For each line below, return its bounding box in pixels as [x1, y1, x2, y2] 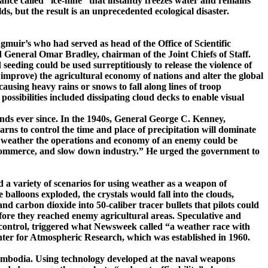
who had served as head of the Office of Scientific [31, 38, 231, 49]
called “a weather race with [137, 221, 250, 232]
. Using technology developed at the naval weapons [31, 254, 235, 264]
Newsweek [94, 221, 137, 232]
